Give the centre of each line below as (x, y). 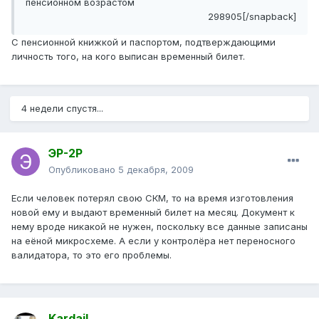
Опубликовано (83, 170)
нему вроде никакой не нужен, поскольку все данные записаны (159, 227)
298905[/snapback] (252, 17)
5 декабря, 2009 (156, 170)
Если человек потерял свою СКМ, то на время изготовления (152, 198)
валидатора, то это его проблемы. (91, 255)
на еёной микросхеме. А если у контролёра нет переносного (153, 241)
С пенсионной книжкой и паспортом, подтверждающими (143, 42)
